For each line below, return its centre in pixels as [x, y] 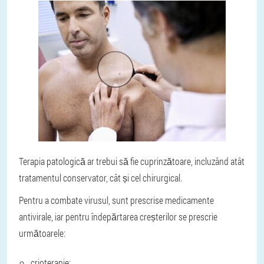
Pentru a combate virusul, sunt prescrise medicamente [116, 200]
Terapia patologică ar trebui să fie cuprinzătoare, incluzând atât [132, 161]
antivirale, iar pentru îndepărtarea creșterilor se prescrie [118, 217]
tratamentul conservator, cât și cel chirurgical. [100, 178]
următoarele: [42, 233]
